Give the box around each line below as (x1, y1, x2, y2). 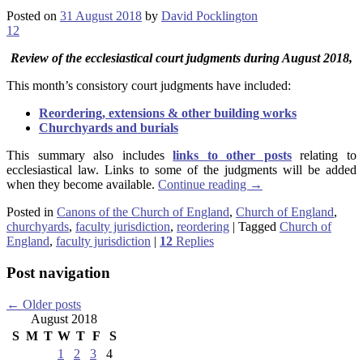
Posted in (6, 205, 53, 220)
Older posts (19, 297, 81, 311)
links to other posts (173, 148, 292, 163)
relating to (300, 148, 357, 163)
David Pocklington (161, 9, 258, 23)
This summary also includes (6, 148, 173, 163)
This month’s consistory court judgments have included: (6, 79, 291, 93)
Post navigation (6, 263, 110, 281)
